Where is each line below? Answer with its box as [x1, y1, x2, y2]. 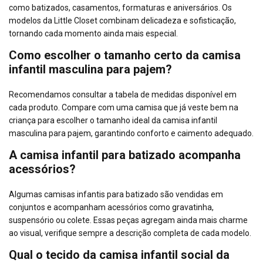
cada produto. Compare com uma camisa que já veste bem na [9, 103, 238, 113]
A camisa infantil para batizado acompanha [9, 148, 241, 163]
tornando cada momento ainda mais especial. [9, 29, 178, 39]
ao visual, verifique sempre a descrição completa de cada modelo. [9, 228, 251, 238]
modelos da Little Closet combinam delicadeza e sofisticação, [9, 16, 236, 26]
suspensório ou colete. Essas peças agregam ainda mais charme [9, 215, 248, 225]
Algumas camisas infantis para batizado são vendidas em [9, 190, 223, 200]
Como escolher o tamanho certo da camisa [9, 48, 241, 63]
